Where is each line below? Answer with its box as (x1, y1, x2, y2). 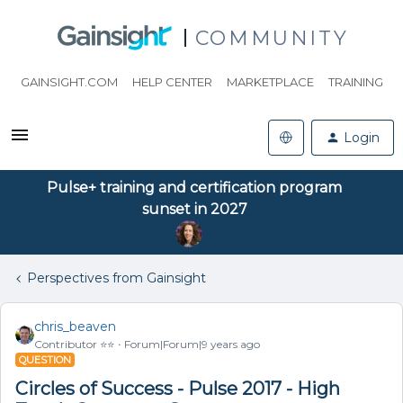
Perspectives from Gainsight (27, 270, 206, 286)
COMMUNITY (194, 25, 349, 50)
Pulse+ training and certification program (47, 179, 342, 196)
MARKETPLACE (226, 75, 314, 89)
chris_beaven (34, 318, 116, 335)
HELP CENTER (131, 75, 212, 89)
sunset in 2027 (141, 201, 247, 218)
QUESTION (19, 354, 71, 366)
